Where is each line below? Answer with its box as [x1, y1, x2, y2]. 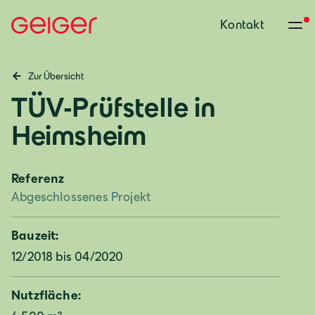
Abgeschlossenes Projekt [11, 190, 151, 204]
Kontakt [220, 18, 264, 32]
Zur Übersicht [28, 70, 84, 82]
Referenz [11, 172, 65, 186]
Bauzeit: [11, 229, 59, 243]
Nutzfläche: [11, 288, 81, 302]
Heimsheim [11, 120, 146, 150]
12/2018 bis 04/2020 [11, 250, 124, 264]
